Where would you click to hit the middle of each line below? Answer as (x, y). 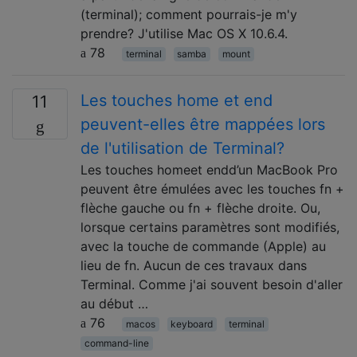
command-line (116, 343)
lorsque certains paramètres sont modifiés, (210, 227)
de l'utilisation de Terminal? (182, 148)
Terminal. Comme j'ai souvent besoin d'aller (212, 284)
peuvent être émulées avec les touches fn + (212, 188)
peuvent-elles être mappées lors (203, 124)
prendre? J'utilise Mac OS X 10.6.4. (184, 33)
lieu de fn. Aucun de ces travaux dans (194, 265)
